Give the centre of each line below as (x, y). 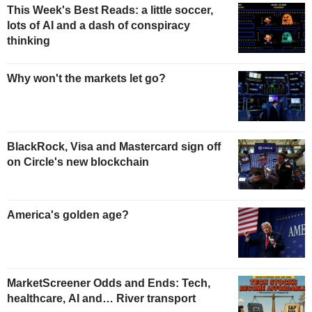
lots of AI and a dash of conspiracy (99, 26)
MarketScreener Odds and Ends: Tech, (109, 283)
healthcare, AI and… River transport (101, 298)
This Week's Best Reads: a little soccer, (110, 10)
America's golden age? (68, 214)
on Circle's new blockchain (78, 162)
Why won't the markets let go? (86, 79)
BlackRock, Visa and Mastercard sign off (114, 146)
